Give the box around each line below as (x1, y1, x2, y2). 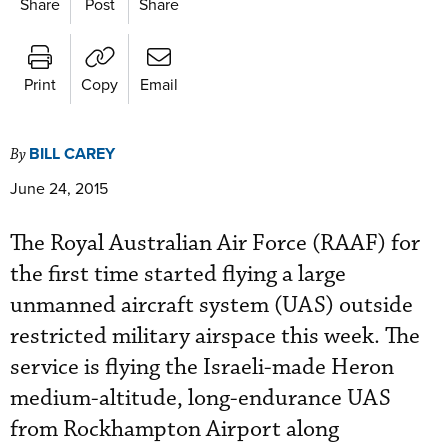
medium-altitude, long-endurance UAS (10, 383, 391, 413)
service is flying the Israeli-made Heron (10, 352, 394, 382)
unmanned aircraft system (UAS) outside (10, 290, 413, 320)
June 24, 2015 (10, 176, 108, 199)
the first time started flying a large (10, 259, 346, 289)
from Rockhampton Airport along (10, 414, 339, 444)
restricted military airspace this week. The (10, 321, 420, 351)
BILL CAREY (29, 141, 115, 165)
